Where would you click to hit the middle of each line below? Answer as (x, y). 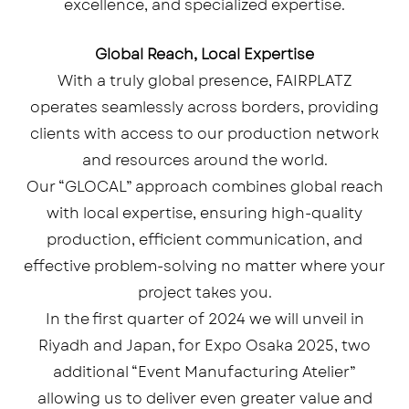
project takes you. (204, 293)
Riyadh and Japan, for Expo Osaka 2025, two (204, 346)
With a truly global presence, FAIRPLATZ (204, 81)
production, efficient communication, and (204, 240)
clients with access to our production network (204, 134)
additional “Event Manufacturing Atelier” (204, 372)
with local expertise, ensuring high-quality (204, 214)
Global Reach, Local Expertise (204, 55)
